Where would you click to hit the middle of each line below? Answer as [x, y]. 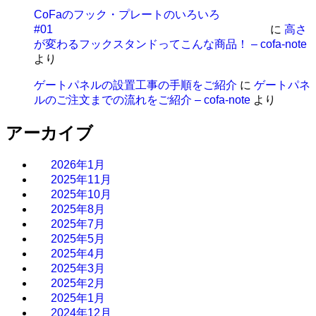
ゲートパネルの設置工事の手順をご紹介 [135, 85]
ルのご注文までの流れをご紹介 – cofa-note [142, 99]
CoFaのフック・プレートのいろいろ [133, 14]
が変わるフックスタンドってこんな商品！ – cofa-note [170, 44]
